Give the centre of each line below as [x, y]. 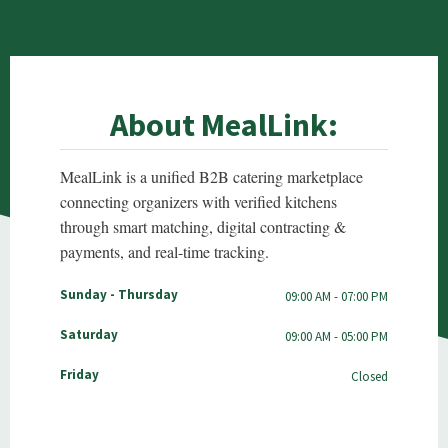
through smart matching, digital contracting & [203, 227]
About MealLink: [224, 125]
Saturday [89, 335]
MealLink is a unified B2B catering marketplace [211, 177]
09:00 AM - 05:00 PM [336, 337]
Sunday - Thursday [119, 295]
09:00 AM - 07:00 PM [336, 297]
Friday [79, 375]
